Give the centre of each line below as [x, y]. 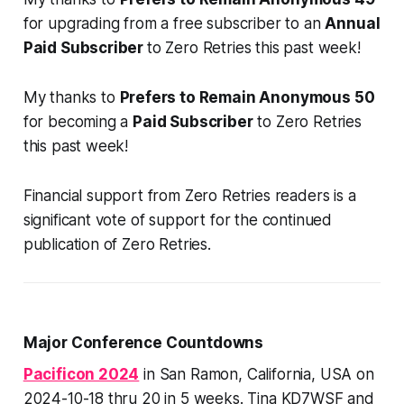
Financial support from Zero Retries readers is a [189, 196]
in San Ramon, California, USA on [257, 375]
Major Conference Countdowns [143, 343]
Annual [353, 24]
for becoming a [78, 122]
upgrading [84, 24]
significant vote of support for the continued [178, 220]
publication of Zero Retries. [117, 245]
